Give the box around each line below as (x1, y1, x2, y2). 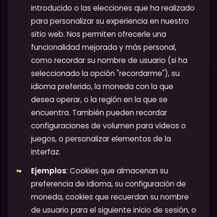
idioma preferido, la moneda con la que (31, 81, 173, 92)
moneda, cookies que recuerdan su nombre (31, 192, 189, 202)
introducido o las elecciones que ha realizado (31, 3, 195, 14)
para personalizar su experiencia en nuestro (31, 16, 189, 27)
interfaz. (31, 147, 61, 157)
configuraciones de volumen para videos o (31, 121, 186, 131)
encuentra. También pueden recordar (31, 108, 167, 118)
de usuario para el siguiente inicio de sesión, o (31, 205, 196, 216)
